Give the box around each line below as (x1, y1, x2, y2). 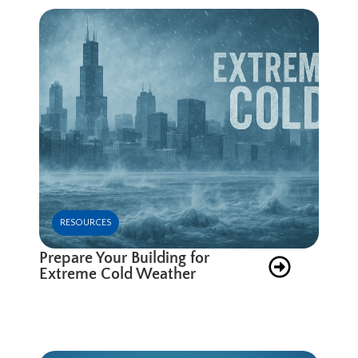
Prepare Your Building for (39, 249, 210, 267)
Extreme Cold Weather (39, 265, 197, 283)
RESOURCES (60, 217, 112, 228)
